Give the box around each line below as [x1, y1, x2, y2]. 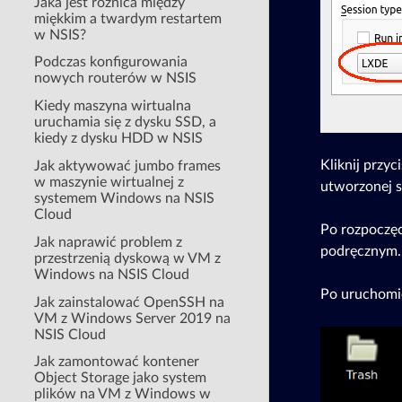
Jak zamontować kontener [34, 354, 200, 370]
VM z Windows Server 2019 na [34, 310, 232, 326]
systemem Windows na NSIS [34, 191, 215, 206]
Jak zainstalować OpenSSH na [34, 294, 225, 310]
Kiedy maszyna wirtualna [34, 99, 192, 114]
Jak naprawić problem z [34, 234, 183, 249]
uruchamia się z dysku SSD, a [34, 115, 217, 130]
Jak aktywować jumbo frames [34, 159, 222, 174]
